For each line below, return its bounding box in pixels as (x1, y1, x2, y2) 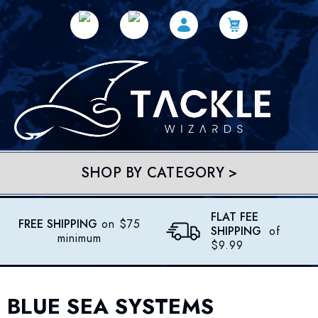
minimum (57, 230, 102, 247)
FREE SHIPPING (18, 216, 97, 233)
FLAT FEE (211, 209, 258, 226)
